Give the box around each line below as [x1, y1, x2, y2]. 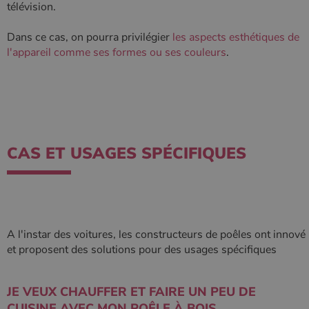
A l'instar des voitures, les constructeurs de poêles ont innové [7, 227, 306, 242]
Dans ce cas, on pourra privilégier [7, 30, 170, 45]
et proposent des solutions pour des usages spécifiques [7, 242, 279, 257]
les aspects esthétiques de [170, 30, 299, 45]
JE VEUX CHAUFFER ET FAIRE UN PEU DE [7, 283, 256, 300]
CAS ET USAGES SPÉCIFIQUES [7, 143, 246, 164]
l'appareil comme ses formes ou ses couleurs [7, 45, 226, 60]
